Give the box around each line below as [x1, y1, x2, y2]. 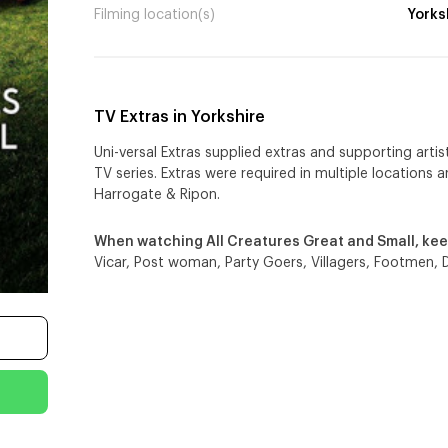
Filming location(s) [94, 8, 215, 23]
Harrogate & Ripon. [94, 188, 224, 203]
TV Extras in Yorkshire [94, 109, 265, 126]
